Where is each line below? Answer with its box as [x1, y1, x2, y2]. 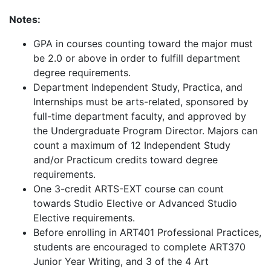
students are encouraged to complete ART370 [33, 241, 246, 253]
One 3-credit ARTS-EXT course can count [33, 183, 224, 195]
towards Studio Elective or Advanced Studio [33, 197, 237, 209]
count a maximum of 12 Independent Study [33, 139, 230, 151]
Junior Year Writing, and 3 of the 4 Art [33, 255, 209, 267]
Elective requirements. [33, 212, 135, 224]
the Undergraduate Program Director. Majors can [33, 125, 258, 137]
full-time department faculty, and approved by [33, 110, 246, 122]
